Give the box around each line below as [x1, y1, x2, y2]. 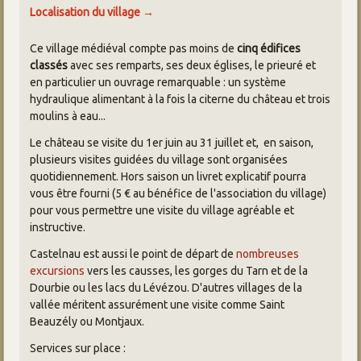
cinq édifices [237, 41, 301, 55]
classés [30, 58, 68, 72]
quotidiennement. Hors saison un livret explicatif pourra [30, 169, 307, 183]
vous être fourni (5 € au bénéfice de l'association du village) [30, 186, 327, 200]
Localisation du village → [30, 5, 155, 19]
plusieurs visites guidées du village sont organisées [30, 152, 288, 166]
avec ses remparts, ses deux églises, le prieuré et [68, 58, 317, 72]
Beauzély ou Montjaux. [30, 314, 145, 328]
